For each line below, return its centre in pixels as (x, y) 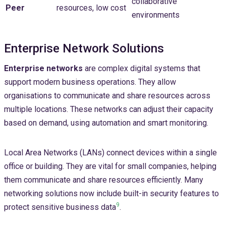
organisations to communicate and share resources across (107, 96)
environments (156, 15)
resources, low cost (91, 8)
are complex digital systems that (142, 69)
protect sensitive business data (60, 207)
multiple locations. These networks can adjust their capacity (109, 109)
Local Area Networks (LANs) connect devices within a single (110, 153)
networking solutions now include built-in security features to (111, 194)
